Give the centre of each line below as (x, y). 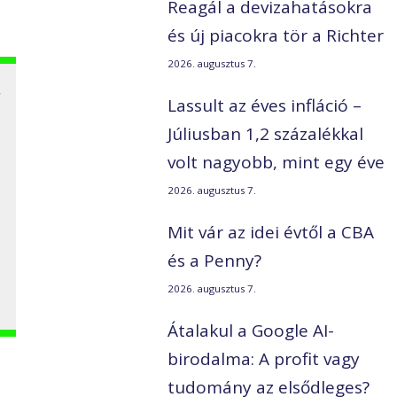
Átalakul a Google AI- (251, 331)
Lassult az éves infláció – (265, 106)
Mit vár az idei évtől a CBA (271, 233)
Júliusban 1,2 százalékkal (266, 134)
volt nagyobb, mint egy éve (276, 163)
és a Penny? (215, 261)
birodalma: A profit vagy (264, 359)
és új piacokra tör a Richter (276, 36)
